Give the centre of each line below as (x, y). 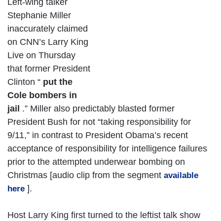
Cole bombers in (42, 95)
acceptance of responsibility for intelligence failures (107, 149)
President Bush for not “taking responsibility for (99, 122)
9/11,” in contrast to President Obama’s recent (98, 135)
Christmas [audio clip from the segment (86, 175)
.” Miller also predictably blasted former (97, 109)
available (181, 176)
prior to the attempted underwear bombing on (96, 162)
